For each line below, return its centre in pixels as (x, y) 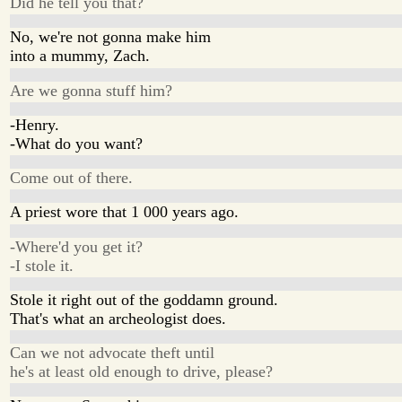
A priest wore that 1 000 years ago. (125, 212)
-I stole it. (42, 265)
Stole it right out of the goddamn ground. (144, 299)
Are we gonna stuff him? (92, 90)
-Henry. (35, 124)
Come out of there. (72, 178)
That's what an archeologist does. (118, 318)
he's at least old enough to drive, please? (142, 372)
